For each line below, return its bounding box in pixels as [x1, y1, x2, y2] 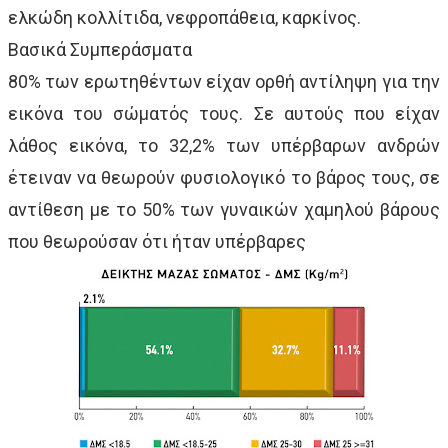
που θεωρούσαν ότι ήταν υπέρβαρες [8, 230, 306, 252]
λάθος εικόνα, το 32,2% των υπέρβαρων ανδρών [8, 134, 440, 156]
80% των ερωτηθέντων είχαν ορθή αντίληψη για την [8, 70, 440, 92]
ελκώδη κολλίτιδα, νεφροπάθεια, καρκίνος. [8, 6, 361, 28]
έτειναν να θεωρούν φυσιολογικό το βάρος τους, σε [8, 166, 440, 188]
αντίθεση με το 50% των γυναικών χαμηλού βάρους [8, 198, 440, 220]
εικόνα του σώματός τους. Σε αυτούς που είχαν [8, 102, 440, 124]
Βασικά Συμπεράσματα [8, 38, 192, 60]
